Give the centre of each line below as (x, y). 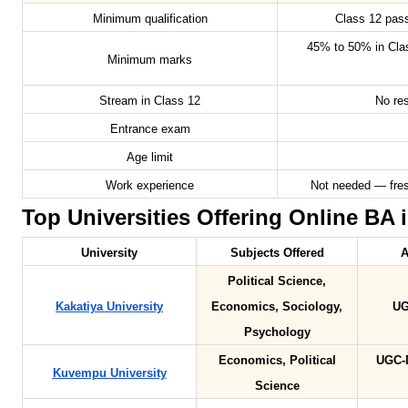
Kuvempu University (109, 374)
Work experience (150, 186)
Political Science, (277, 282)
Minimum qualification (150, 20)
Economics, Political (277, 361)
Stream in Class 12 (150, 102)
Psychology (277, 333)
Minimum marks (150, 61)
